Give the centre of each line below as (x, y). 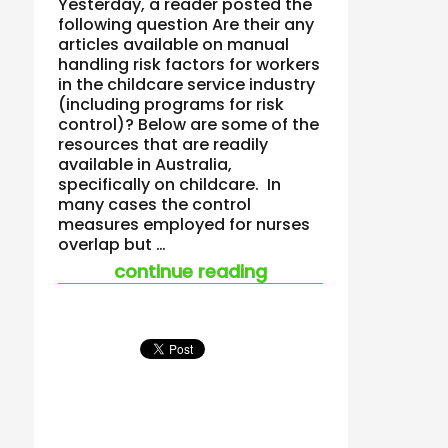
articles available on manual (174, 44)
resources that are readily (163, 144)
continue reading (191, 271)
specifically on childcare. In (170, 184)
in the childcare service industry (187, 84)
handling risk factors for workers (189, 64)
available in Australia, (145, 164)
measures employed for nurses (184, 224)
